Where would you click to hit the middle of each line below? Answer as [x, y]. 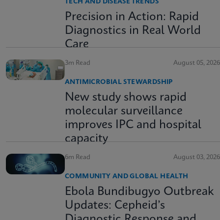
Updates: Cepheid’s [115, 206]
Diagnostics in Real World [133, 31]
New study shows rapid [126, 98]
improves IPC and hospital [133, 125]
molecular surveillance [124, 111]
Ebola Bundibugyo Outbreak [139, 192]
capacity [86, 139]
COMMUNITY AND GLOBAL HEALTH [127, 177]
